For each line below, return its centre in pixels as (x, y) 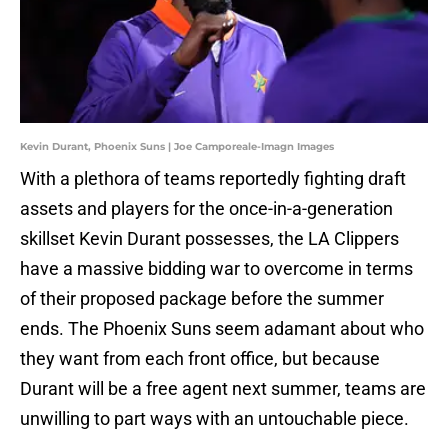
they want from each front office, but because (200, 359)
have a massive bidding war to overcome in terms (216, 269)
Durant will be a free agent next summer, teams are (223, 389)
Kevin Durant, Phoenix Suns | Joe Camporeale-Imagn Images (177, 147)
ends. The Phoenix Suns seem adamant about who (222, 329)
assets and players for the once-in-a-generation (206, 209)
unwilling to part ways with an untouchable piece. (214, 419)
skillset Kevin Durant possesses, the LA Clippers (209, 239)
